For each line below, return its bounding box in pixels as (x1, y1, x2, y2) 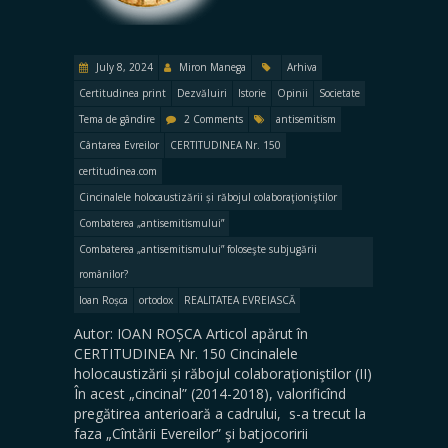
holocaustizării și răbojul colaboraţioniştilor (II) (74, 363, 372, 383)
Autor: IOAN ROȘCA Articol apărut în (74, 323, 308, 343)
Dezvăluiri (177, 85, 227, 100)
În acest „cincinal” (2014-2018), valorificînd (74, 383, 346, 403)
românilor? (79, 266, 128, 281)
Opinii (277, 85, 308, 100)
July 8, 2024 (93, 59, 153, 74)
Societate (319, 85, 360, 100)
